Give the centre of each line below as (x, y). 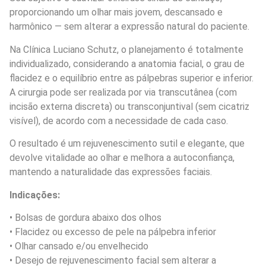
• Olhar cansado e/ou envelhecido (79, 246)
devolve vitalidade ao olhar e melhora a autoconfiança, (122, 158)
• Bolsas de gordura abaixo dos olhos (85, 217)
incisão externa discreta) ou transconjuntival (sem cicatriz (129, 106)
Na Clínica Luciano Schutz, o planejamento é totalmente (126, 49)
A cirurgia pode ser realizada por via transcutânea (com (123, 92)
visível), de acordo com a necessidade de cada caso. (119, 121)
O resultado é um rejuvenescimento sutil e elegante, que (127, 144)
